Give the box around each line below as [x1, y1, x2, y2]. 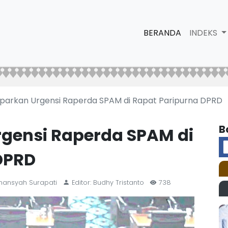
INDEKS [189, 26, 219, 39]
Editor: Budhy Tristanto [72, 178, 144, 187]
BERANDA [143, 26, 181, 39]
